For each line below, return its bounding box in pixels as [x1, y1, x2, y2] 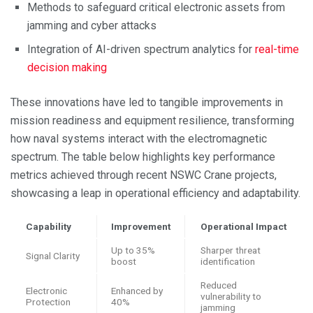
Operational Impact [201, 220, 286, 232]
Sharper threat [201, 244, 261, 256]
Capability [26, 220, 71, 232]
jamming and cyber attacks [27, 18, 156, 32]
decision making [27, 60, 107, 74]
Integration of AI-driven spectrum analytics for [27, 42, 255, 56]
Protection [26, 296, 71, 307]
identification [201, 255, 255, 267]
